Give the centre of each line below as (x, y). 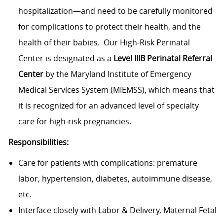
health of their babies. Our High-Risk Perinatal (104, 43)
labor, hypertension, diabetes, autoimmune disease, (115, 179)
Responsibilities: (38, 142)
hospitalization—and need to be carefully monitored (115, 11)
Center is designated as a (66, 58)
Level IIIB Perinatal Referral (163, 58)
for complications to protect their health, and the (109, 27)
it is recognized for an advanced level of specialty (108, 106)
